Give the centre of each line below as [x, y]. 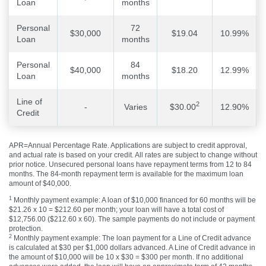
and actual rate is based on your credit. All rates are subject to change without [133, 155]
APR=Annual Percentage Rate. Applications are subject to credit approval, [128, 145]
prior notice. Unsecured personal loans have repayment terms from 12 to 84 [130, 164]
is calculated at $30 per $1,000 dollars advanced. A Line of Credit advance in [132, 248]
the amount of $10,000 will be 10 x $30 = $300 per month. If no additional [126, 257]
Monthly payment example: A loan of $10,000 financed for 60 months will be [134, 200]
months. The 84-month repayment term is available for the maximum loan [126, 174]
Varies [135, 107]
